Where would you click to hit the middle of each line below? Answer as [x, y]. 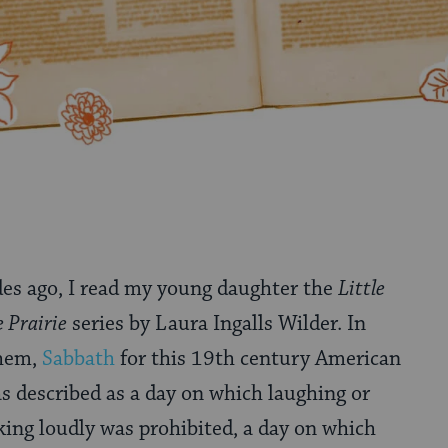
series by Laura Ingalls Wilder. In [216, 323]
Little [361, 288]
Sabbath [78, 358]
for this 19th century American [258, 358]
